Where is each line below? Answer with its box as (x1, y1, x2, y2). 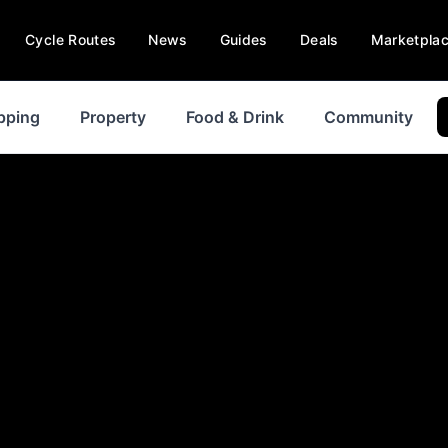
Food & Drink (186, 107, 284, 127)
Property (80, 107, 146, 127)
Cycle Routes (25, 31, 117, 48)
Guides (219, 31, 268, 48)
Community (324, 107, 413, 127)
